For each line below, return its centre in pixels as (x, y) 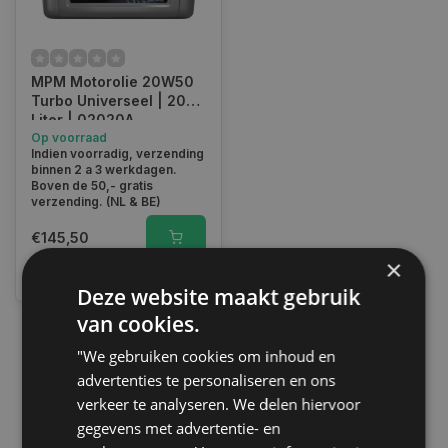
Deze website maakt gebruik (219, 296)
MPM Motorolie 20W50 (112, 81)
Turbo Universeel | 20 (108, 100)
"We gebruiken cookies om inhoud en (206, 355)
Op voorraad (69, 137)
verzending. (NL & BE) (96, 201)
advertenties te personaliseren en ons (206, 379)
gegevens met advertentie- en (179, 427)
